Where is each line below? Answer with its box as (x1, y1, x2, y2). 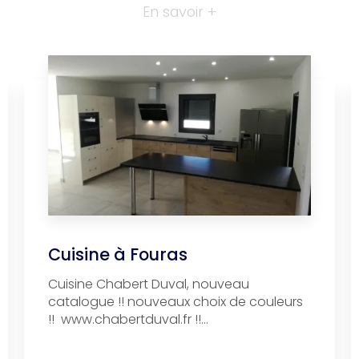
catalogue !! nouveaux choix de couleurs (47, 292, 303, 311)
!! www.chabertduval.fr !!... (47, 309, 208, 329)
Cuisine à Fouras (47, 242, 188, 266)
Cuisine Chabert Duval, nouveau (47, 274, 249, 293)
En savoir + (143, 2, 216, 22)
